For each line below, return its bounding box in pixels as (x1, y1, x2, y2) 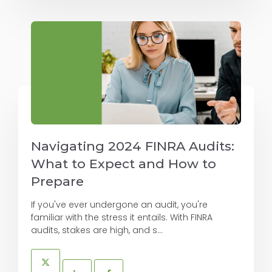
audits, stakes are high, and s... (31, 224, 163, 237)
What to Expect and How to (31, 156, 216, 172)
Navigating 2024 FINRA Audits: (31, 138, 234, 154)
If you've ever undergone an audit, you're (31, 199, 208, 211)
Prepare (31, 174, 84, 189)
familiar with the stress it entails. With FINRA (31, 211, 212, 224)
